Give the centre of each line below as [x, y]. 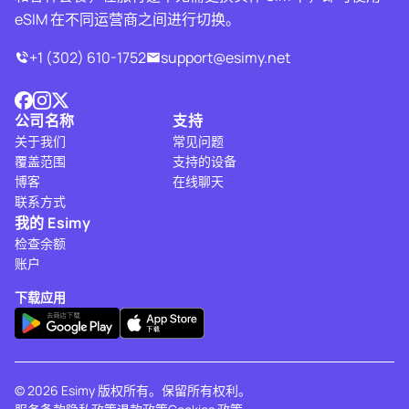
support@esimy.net [225, 58]
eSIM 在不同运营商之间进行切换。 [127, 19]
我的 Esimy [53, 223]
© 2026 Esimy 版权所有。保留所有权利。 [133, 390]
